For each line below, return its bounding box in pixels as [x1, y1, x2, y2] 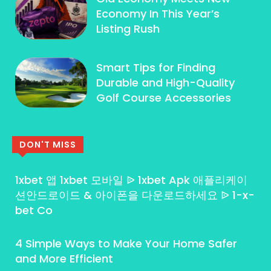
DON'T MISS [19, 139, 76, 151]
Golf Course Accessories [96, 90, 232, 105]
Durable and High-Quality [96, 74, 235, 90]
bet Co [15, 203, 53, 218]
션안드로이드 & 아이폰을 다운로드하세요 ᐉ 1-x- [15, 188, 255, 203]
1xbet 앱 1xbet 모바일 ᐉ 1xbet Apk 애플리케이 [15, 172, 247, 188]
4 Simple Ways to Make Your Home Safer [15, 236, 237, 252]
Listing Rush [96, 21, 160, 37]
